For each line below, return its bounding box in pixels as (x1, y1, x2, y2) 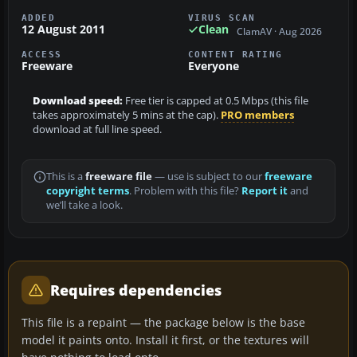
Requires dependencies (50, 280, 222, 300)
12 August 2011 (22, 22, 105, 37)
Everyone (188, 57, 239, 73)
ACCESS (22, 49, 62, 59)
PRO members (221, 108, 294, 122)
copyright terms (46, 183, 129, 198)
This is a (46, 169, 85, 183)
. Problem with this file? (129, 183, 241, 198)
